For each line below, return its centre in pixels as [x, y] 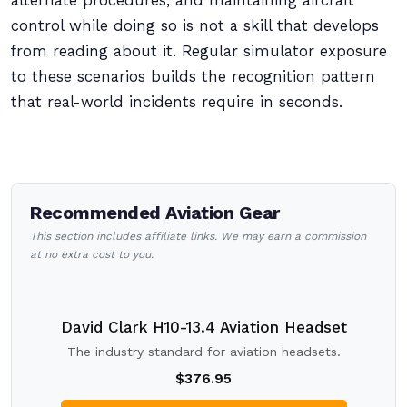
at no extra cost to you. [92, 254]
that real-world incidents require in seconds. [177, 102]
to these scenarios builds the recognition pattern [193, 77]
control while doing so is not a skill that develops [195, 26]
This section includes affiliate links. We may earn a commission [198, 236]
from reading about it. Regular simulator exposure [199, 51]
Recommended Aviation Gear [155, 213]
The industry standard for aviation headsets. [203, 352]
